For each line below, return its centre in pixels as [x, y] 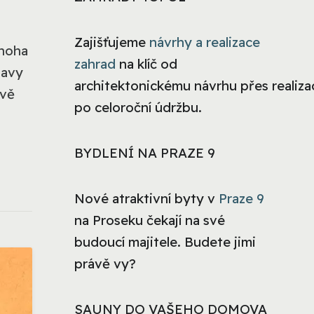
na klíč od [146, 64]
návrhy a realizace [205, 42]
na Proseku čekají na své [150, 220]
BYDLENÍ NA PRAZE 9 [145, 153]
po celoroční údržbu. [138, 108]
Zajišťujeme [112, 42]
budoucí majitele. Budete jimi [165, 242]
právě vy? [105, 264]
